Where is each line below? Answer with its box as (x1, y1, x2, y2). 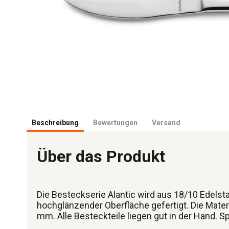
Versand (152, 119, 180, 127)
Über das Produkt (37, 147, 165, 166)
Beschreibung (32, 119, 79, 127)
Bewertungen (93, 119, 138, 127)
